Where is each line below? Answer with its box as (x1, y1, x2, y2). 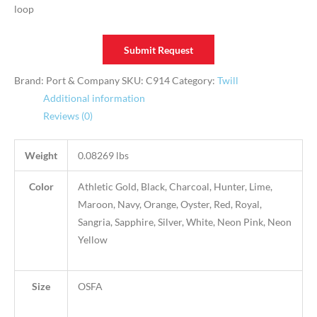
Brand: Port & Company (14, 74, 120, 87)
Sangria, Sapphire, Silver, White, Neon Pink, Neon (77, 215, 292, 228)
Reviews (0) (43, 110, 93, 122)
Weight (25, 149, 57, 161)
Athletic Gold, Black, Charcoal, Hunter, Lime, (77, 180, 272, 192)
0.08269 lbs (77, 149, 129, 161)
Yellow (77, 233, 108, 246)
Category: (172, 74, 217, 87)
